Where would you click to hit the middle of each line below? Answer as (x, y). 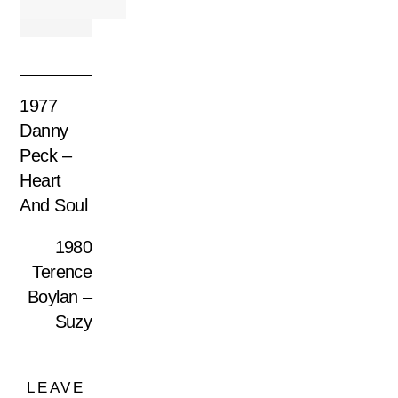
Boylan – (60, 297)
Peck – (46, 155)
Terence (62, 272)
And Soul (54, 205)
